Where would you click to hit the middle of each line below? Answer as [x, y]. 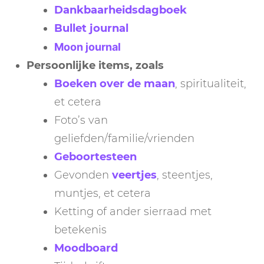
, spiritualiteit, [211, 84]
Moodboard [86, 248]
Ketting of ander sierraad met [133, 212]
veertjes [134, 175]
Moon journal [88, 47]
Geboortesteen [95, 157]
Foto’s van [81, 121]
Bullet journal [91, 29]
